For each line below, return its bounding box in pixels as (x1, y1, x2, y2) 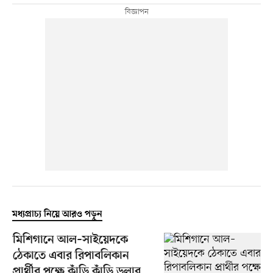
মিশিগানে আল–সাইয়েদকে (12, 233, 128, 248)
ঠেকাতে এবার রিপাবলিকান (12, 249, 129, 264)
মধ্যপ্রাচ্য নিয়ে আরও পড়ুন (12, 208, 102, 220)
